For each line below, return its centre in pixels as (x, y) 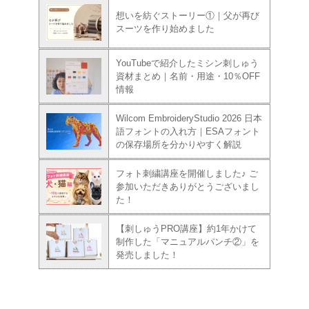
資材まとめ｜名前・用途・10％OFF (188, 76)
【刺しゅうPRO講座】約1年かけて (186, 228)
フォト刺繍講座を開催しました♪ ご (187, 173)
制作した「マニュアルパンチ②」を (188, 241)
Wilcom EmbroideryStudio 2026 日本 (189, 118)
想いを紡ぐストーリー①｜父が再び (188, 15)
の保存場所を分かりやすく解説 (179, 144)
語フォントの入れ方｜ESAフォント (188, 131)
